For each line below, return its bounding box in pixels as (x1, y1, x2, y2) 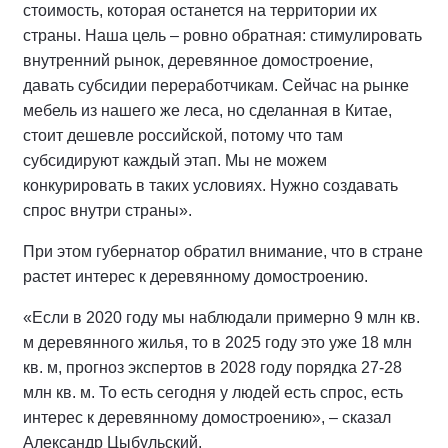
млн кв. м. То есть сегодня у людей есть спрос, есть (23, 383, 403, 401)
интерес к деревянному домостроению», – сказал (23, 408, 391, 426)
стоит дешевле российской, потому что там (23, 126, 343, 144)
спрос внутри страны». (23, 201, 192, 219)
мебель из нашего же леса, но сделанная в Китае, (23, 101, 392, 119)
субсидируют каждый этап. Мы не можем (23, 151, 327, 169)
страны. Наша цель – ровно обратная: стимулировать (23, 26, 422, 44)
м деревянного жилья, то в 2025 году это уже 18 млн (23, 333, 412, 351)
